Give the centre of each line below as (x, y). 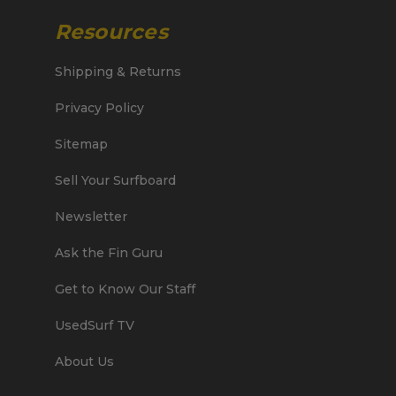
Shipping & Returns (118, 71)
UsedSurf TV (94, 325)
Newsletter (91, 216)
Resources (111, 31)
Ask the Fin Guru (108, 252)
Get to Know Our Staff (125, 289)
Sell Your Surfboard (115, 180)
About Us (84, 361)
